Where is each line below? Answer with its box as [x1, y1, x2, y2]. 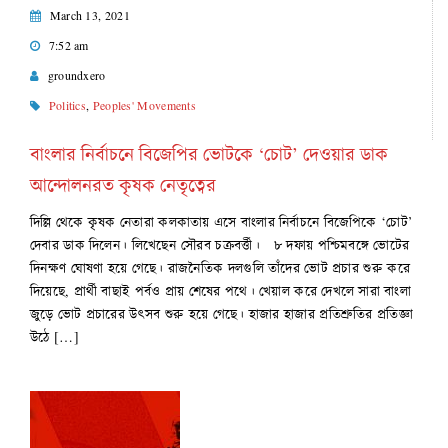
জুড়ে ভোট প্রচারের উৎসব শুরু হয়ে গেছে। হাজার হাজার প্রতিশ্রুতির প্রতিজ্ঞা [30, 304, 413, 323]
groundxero [47, 67, 106, 83]
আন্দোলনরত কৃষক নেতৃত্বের [30, 172, 216, 197]
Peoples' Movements [92, 97, 197, 113]
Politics [48, 97, 87, 113]
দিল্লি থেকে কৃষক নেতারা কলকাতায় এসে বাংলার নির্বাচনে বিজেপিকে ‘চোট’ [30, 212, 414, 231]
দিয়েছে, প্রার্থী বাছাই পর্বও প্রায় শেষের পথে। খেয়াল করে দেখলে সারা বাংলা [30, 281, 411, 300]
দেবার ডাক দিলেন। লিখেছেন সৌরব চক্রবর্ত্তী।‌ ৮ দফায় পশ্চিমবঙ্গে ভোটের [30, 235, 410, 254]
